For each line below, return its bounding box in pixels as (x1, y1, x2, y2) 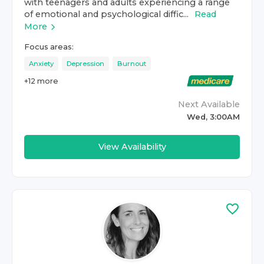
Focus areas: (24, 42, 74, 51)
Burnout (117, 60, 146, 68)
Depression (67, 60, 104, 68)
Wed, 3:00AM (187, 113, 240, 121)
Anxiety (29, 60, 54, 68)
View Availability (98, 141, 166, 152)
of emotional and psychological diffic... (24, 9, 189, 19)
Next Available (178, 99, 240, 110)
